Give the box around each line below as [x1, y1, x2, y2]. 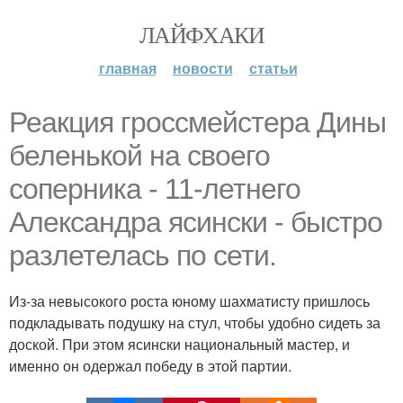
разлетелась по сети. [9, 239, 276, 272]
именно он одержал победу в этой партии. [9, 355, 291, 376]
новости [172, 58, 233, 78]
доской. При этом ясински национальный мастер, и [9, 334, 350, 354]
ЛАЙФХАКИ [139, 19, 264, 49]
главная [98, 58, 157, 78]
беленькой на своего [9, 139, 270, 172]
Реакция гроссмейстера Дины [9, 106, 386, 139]
